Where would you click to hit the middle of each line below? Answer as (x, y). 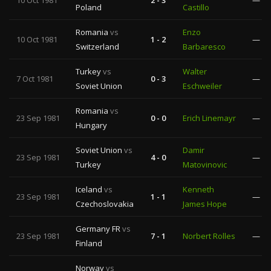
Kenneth (198, 189)
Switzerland (97, 47)
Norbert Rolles (209, 236)
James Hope (205, 204)
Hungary (91, 125)
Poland (89, 7)
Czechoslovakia (105, 204)
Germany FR (99, 229)
